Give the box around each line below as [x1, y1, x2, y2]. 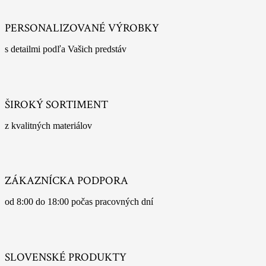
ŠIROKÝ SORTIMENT [5, 97, 108, 112]
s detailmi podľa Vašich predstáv [5, 44, 126, 55]
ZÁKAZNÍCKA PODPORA [5, 173, 128, 189]
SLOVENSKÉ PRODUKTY [5, 249, 126, 265]
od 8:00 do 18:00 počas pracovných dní [5, 197, 153, 207]
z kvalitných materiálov [5, 120, 92, 131]
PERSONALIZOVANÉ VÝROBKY [5, 21, 159, 36]
